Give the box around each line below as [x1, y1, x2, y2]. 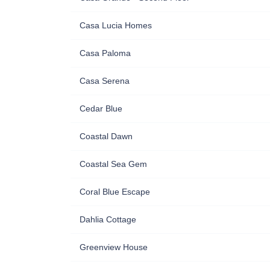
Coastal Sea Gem [80, 159, 147, 169]
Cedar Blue [80, 103, 122, 113]
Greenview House [80, 242, 148, 252]
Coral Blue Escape [80, 186, 150, 196]
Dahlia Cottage [80, 214, 136, 224]
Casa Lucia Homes [80, 20, 152, 30]
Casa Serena [80, 75, 130, 86]
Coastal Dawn [80, 131, 133, 141]
